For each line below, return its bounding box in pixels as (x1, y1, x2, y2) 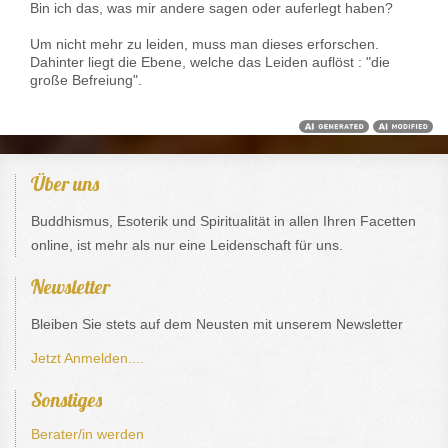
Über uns (31, 171, 99, 197)
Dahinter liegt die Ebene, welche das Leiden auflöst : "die (30, 54, 390, 71)
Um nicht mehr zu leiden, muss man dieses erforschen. (30, 36, 379, 53)
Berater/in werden (31, 426, 144, 443)
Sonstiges (31, 387, 102, 413)
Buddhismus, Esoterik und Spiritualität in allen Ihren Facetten (31, 213, 416, 230)
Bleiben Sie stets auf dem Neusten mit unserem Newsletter (31, 316, 403, 333)
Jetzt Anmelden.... (31, 350, 144, 367)
